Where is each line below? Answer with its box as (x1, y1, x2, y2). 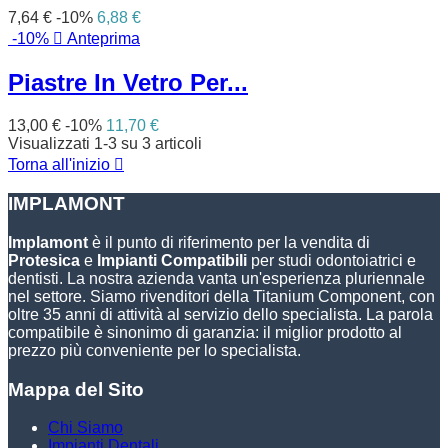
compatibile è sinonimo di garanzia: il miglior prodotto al (8, 324, 402, 341)
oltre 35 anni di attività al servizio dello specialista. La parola (8, 306, 433, 323)
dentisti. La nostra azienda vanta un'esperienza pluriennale (8, 270, 425, 287)
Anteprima (63, 29, 140, 47)
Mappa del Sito (8, 378, 144, 400)
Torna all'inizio (8, 155, 114, 173)
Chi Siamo (48, 419, 123, 437)
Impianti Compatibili (93, 252, 247, 269)
